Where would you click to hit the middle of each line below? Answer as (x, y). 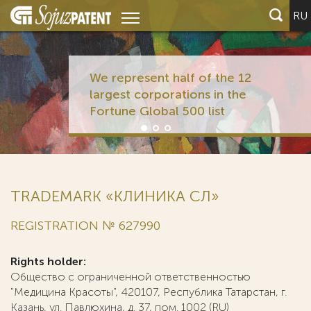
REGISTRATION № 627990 (85, 226)
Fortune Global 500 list (157, 111)
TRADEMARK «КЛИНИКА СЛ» (115, 196)
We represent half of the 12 (170, 78)
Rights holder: (48, 261)
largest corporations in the (168, 94)
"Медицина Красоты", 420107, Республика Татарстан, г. (149, 292)
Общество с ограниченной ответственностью (131, 277)
